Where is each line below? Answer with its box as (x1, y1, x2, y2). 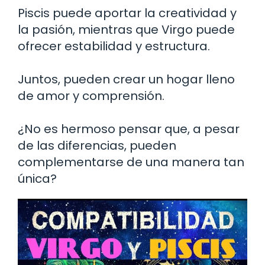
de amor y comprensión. (18, 87, 164, 104)
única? (18, 170, 57, 187)
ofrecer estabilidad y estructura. (18, 37, 210, 54)
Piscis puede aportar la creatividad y (18, 4, 237, 21)
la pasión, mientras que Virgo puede (18, 21, 235, 38)
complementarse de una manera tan (18, 153, 244, 170)
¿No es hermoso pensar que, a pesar (18, 120, 240, 137)
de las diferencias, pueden (18, 137, 176, 154)
